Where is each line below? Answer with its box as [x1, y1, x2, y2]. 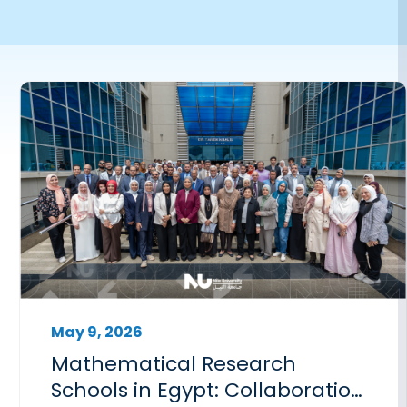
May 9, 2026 [51, 321, 144, 342]
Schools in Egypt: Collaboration [51, 375, 365, 404]
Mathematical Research [51, 349, 297, 378]
